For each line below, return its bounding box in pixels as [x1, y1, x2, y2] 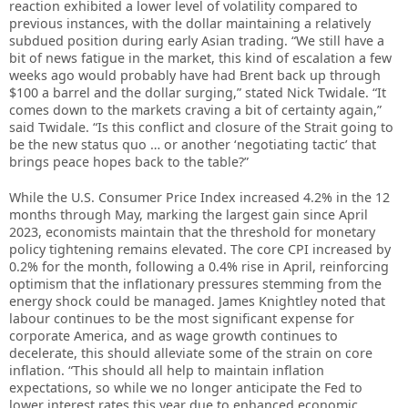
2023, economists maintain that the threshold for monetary [9, 222, 375, 240]
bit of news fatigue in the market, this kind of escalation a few [9, 48, 392, 66]
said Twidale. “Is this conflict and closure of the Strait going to [9, 117, 393, 136]
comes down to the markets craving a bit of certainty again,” [9, 100, 382, 118]
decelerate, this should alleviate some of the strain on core [9, 343, 372, 362]
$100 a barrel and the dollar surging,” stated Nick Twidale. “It [9, 83, 386, 101]
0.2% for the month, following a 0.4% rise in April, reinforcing [9, 257, 389, 275]
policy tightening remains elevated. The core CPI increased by [9, 240, 391, 258]
